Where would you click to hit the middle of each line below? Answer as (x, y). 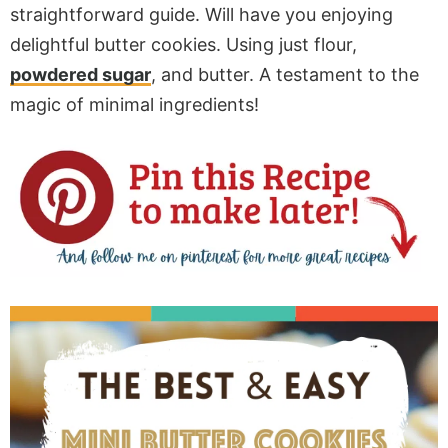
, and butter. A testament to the (285, 74)
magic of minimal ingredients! (134, 104)
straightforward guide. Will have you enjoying (201, 14)
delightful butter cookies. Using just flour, (183, 44)
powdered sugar (80, 74)
